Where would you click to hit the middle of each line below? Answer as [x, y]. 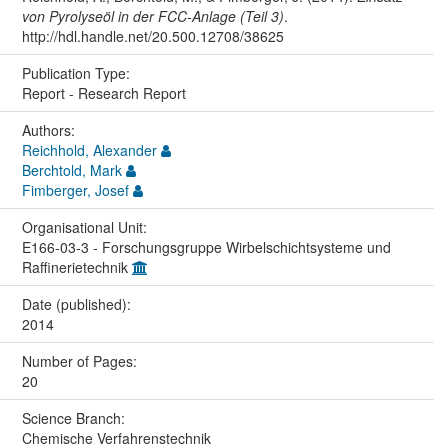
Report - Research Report [103, 93]
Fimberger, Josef [75, 190]
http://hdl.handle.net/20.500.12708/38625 [152, 36]
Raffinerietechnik [76, 267]
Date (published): [78, 304]
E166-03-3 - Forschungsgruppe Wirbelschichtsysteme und [206, 247]
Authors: [50, 130]
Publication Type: [77, 73]
